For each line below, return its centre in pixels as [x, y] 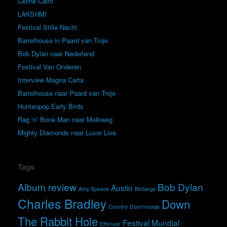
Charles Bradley [62, 203]
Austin [122, 187]
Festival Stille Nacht [47, 27]
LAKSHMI [32, 14]
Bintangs [145, 189]
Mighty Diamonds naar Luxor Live [67, 133]
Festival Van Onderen [49, 67]
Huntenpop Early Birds [51, 106]
